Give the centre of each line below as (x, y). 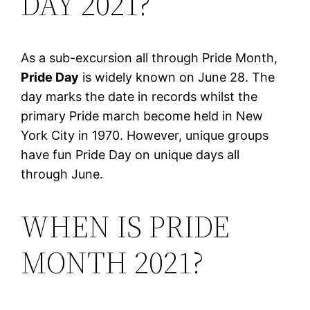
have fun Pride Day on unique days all (130, 154)
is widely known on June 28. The (177, 77)
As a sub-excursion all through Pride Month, (149, 57)
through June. (62, 174)
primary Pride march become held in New (142, 116)
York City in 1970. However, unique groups (145, 135)
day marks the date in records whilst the (139, 96)
